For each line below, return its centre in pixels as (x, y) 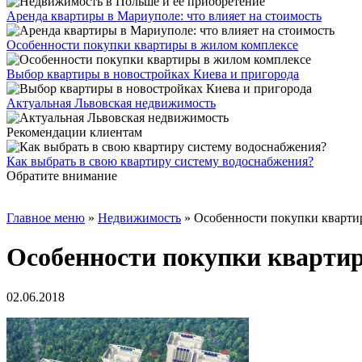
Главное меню (46, 218)
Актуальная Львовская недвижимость (111, 103)
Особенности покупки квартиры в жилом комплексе (152, 45)
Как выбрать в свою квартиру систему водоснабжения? (160, 161)
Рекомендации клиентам (74, 132)
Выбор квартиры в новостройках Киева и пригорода (153, 74)
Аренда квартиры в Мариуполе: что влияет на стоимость (164, 16)
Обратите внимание (62, 176)
